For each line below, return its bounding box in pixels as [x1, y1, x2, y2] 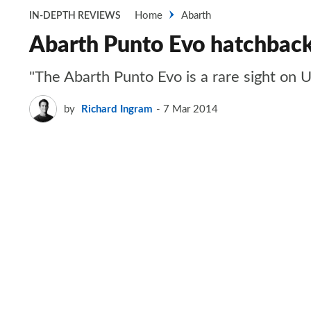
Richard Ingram [81, 103, 153, 115]
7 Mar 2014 [163, 103, 218, 115]
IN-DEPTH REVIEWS [29, 11, 121, 21]
